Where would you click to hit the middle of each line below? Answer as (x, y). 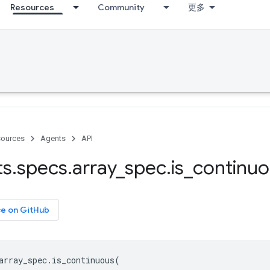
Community (121, 7)
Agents (53, 138)
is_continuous (83, 260)
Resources (32, 7)
